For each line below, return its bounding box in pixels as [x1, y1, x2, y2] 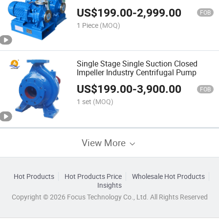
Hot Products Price [64, 172, 122, 181]
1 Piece [77, 20, 99, 30]
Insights [97, 180, 122, 190]
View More [82, 136, 128, 149]
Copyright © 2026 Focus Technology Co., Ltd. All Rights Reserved [11, 192, 208, 201]
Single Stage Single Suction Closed [77, 58, 198, 69]
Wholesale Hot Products [131, 172, 205, 181]
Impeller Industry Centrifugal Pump [77, 66, 197, 78]
